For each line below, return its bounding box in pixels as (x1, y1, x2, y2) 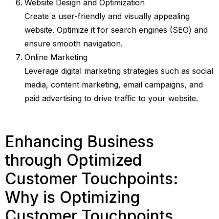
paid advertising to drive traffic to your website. (24, 93, 198, 104)
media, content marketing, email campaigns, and (24, 80, 203, 90)
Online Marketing (24, 52, 88, 63)
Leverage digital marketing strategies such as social (24, 66, 213, 76)
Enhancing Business (5, 132, 154, 152)
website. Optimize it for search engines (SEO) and (24, 25, 208, 35)
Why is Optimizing (5, 188, 140, 207)
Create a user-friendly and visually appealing (24, 11, 190, 22)
